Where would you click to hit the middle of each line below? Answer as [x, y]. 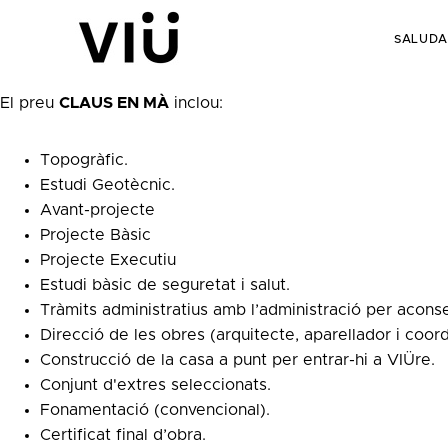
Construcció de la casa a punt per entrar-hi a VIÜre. [237, 359]
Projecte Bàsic [95, 234]
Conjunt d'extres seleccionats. [155, 384]
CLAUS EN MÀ [114, 102]
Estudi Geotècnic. [107, 184]
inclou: [196, 102]
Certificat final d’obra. [123, 434]
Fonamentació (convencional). [155, 409]
